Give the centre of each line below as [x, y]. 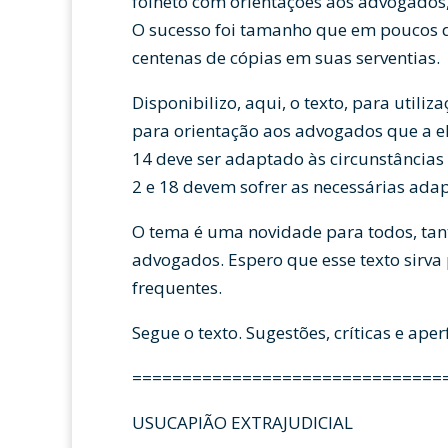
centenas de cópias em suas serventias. [286, 57]
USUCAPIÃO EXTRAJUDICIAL [242, 422]
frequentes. [177, 287]
